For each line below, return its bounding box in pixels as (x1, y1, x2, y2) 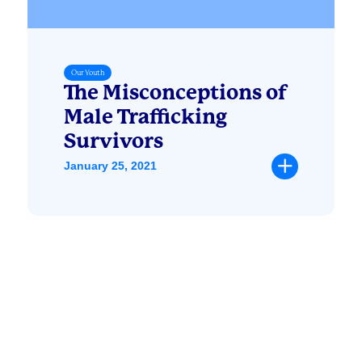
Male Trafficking (63, 104, 227, 128)
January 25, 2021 (63, 159, 157, 173)
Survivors (63, 128, 163, 153)
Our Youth (70, 68, 104, 77)
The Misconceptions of (63, 80, 288, 104)
